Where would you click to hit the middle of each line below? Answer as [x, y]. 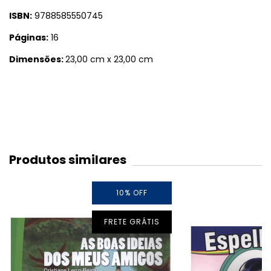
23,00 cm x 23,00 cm [109, 59]
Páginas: [29, 37]
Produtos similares [68, 159]
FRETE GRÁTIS [132, 221]
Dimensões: [37, 59]
